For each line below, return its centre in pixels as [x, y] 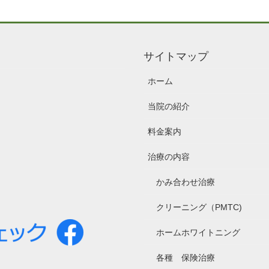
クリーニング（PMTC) [199, 207]
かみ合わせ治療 [186, 182]
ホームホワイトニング [198, 232]
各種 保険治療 [186, 257]
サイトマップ [176, 55]
